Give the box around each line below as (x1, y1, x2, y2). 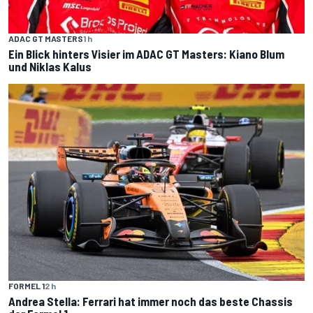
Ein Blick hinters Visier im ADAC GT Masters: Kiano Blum (8, 46, 284, 61)
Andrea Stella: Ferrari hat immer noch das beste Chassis (8, 293, 293, 308)
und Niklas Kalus (8, 59, 92, 73)
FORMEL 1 (8, 280, 45, 291)
